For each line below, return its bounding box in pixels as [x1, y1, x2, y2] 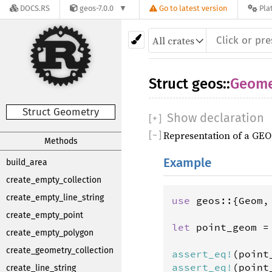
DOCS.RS [20, 4, 50, 13]
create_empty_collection [6, 175, 101, 185]
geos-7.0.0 [80, 4, 114, 13]
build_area [6, 157, 47, 168]
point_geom [196, 220, 257, 233]
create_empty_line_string [6, 192, 104, 203]
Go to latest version [159, 4, 228, 13]
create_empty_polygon [6, 228, 93, 238]
